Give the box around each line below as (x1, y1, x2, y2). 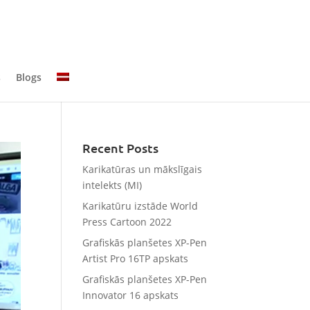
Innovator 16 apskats (82, 289, 179, 302)
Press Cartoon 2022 (82, 215, 172, 228)
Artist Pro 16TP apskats (82, 252, 189, 265)
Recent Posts (82, 140, 159, 156)
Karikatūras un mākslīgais (82, 163, 203, 176)
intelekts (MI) (82, 179, 143, 192)
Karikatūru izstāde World (82, 199, 199, 212)
